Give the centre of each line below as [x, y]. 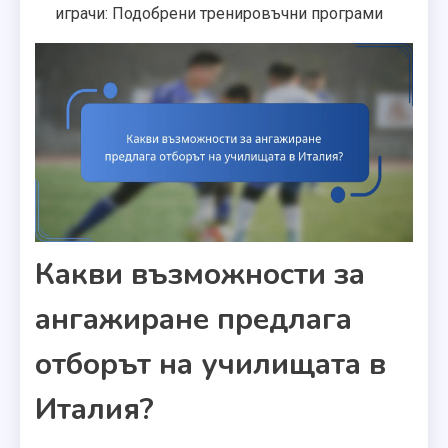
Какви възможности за [200, 274]
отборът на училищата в [210, 364]
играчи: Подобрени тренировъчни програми [219, 14]
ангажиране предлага [193, 319]
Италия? [94, 409]
